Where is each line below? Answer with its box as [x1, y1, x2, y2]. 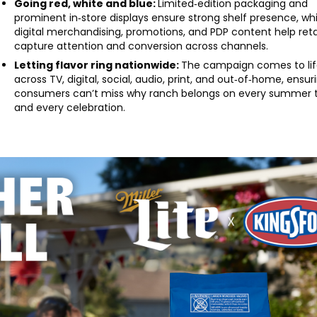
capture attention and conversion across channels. [14, 39, 269, 54]
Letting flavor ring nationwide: [14, 58, 182, 73]
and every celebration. [14, 100, 126, 115]
